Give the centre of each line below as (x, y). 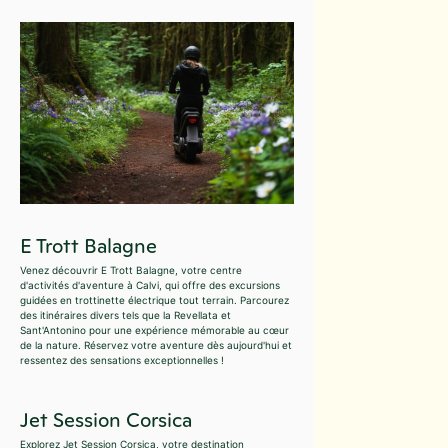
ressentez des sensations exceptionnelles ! (122, 360)
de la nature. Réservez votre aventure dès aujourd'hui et (156, 345)
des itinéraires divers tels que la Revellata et (125, 315)
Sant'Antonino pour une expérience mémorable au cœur (154, 330)
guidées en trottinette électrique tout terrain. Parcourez (154, 300)
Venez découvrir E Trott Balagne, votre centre (131, 270)
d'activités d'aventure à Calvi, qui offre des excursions (150, 285)
